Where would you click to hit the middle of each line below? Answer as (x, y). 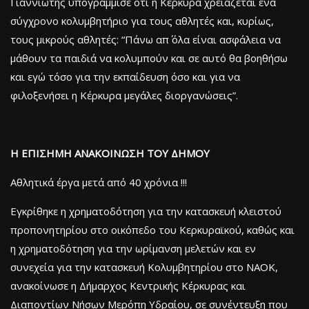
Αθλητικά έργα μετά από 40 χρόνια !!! (99, 182)
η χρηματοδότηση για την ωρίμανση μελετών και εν (133, 248)
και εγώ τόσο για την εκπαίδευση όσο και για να (125, 76)
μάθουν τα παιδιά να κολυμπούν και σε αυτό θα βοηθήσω (149, 58)
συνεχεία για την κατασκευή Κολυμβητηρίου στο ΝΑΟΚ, (144, 267)
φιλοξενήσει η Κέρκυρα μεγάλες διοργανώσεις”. (124, 95)
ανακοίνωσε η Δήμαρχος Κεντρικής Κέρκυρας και (128, 285)
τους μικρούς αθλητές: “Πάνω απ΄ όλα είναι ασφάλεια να (146, 39)
